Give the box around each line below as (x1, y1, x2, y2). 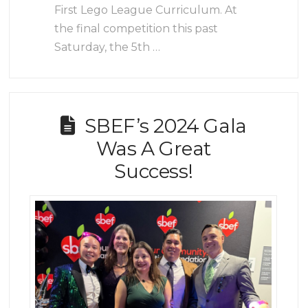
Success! (114, 159, 193, 183)
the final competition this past (54, 21, 219, 35)
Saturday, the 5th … (54, 40, 161, 54)
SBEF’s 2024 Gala (85, 114, 247, 137)
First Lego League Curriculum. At (54, 3, 238, 16)
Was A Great (96, 137, 211, 160)
